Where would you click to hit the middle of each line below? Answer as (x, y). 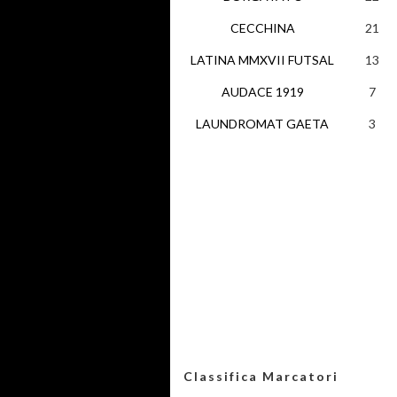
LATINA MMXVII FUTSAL (262, 60)
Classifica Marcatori (261, 376)
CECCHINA (262, 28)
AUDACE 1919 (262, 92)
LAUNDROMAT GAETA (262, 124)
